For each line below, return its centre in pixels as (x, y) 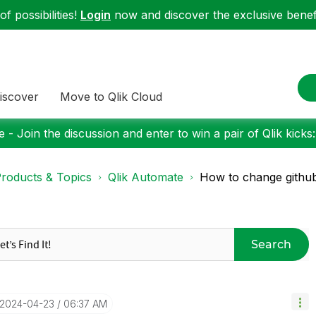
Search (272, 244)
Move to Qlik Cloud (111, 96)
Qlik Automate (146, 177)
